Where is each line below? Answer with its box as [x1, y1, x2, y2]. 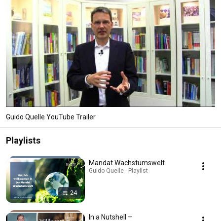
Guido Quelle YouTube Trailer [6, 112, 96, 121]
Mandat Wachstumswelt [89, 158, 165, 167]
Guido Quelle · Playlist [89, 167, 148, 174]
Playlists [6, 135, 40, 146]
